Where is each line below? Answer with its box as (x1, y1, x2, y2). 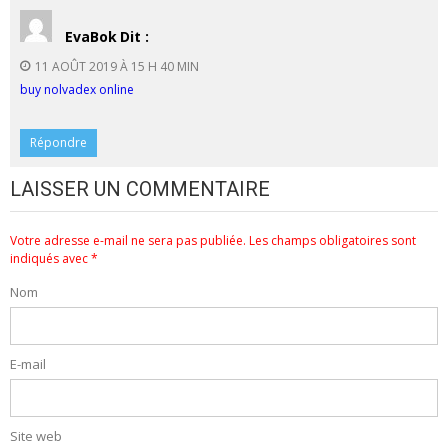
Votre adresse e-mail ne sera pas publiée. (10, 231, 246, 249)
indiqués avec (10, 249, 91, 267)
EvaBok (65, 26, 117, 46)
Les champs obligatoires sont (249, 231, 416, 249)
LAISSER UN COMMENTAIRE (10, 176, 270, 201)
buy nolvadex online (20, 80, 134, 98)
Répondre (30, 133, 87, 151)
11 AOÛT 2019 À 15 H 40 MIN (35, 57, 199, 75)
